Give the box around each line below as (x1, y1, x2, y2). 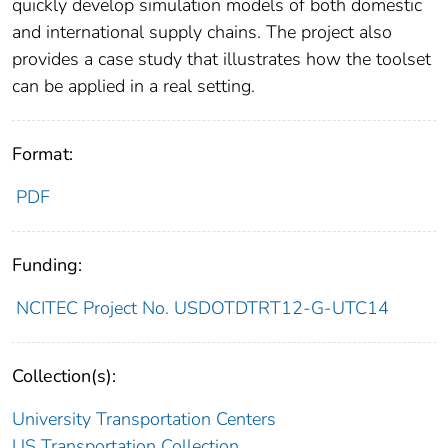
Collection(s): (12, 364, 116, 389)
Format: (12, 142, 73, 167)
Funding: (12, 253, 82, 278)
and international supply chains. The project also (12, 20, 392, 45)
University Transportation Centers (12, 407, 276, 432)
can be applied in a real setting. (12, 74, 255, 99)
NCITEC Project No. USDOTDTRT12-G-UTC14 (15, 296, 389, 321)
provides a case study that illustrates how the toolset (12, 47, 431, 72)
